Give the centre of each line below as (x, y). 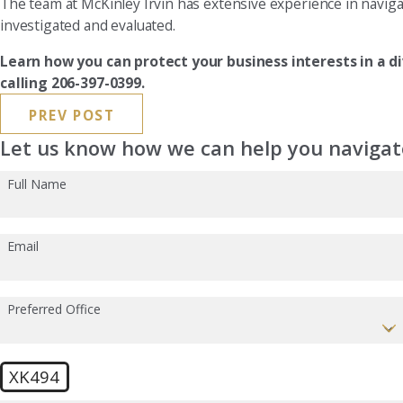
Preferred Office (54, 309)
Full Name (36, 184)
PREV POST (72, 115)
